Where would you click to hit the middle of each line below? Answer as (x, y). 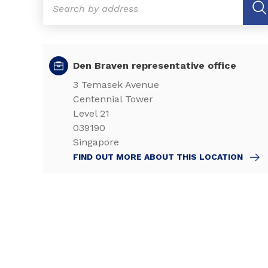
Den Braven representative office (155, 66)
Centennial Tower (113, 99)
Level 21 (91, 113)
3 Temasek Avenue (116, 85)
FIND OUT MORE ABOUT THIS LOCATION (159, 157)
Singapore (96, 142)
